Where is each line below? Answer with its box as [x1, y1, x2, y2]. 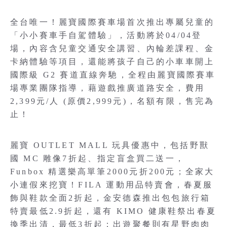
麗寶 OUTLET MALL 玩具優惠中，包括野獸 [10, 141, 209, 149]
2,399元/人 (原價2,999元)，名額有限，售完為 [10, 97, 215, 105]
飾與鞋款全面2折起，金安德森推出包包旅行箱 [10, 194, 211, 202]
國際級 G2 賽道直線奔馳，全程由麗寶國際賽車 [10, 70, 216, 79]
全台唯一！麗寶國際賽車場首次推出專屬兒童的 [10, 18, 215, 26]
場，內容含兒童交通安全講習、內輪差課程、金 [10, 44, 215, 53]
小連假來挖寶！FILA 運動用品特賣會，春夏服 [10, 180, 213, 189]
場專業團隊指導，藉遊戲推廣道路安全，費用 [10, 84, 205, 92]
